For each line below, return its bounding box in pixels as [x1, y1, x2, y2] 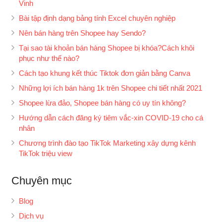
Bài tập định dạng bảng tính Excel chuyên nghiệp [18, 13, 175, 22]
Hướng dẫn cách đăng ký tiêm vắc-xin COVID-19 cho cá [18, 113, 203, 122]
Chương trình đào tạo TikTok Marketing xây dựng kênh [18, 138, 196, 147]
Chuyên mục [11, 174, 72, 187]
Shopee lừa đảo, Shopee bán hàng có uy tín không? [18, 98, 186, 107]
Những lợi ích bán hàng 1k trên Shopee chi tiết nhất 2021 [18, 83, 202, 92]
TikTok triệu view [18, 149, 72, 158]
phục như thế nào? [18, 54, 79, 62]
